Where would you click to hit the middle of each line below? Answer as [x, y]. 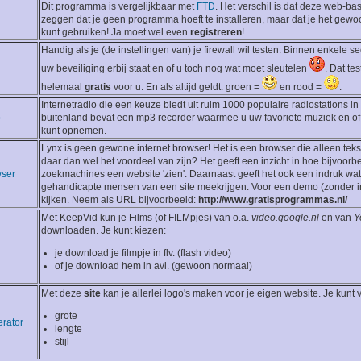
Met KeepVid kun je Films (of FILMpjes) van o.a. [146, 218]
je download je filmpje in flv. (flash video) [143, 253]
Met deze [62, 294]
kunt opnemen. [74, 131]
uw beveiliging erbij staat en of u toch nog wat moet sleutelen [175, 69]
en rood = [301, 87]
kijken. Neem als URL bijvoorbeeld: [120, 200]
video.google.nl [285, 218]
